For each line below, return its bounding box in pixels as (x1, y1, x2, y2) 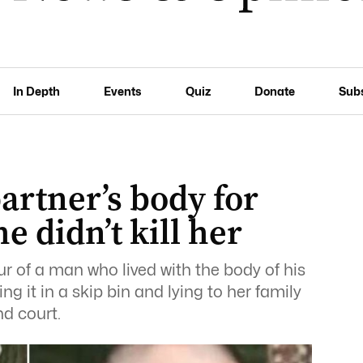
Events (104, 83, 142, 98)
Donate (254, 83, 295, 98)
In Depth (13, 83, 61, 98)
